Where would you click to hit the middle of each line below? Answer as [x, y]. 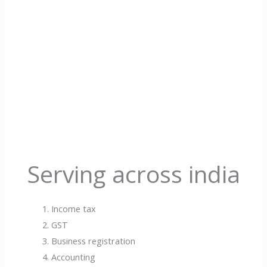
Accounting [74, 257]
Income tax [74, 208]
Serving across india [133, 173]
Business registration [94, 240]
